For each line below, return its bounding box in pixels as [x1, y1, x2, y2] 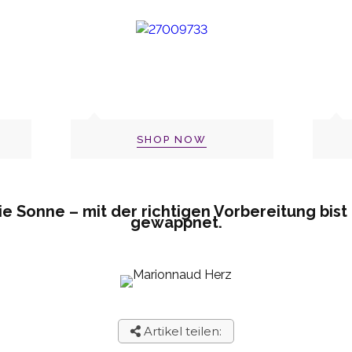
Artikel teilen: [141, 323, 222, 339]
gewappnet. [130, 212, 222, 232]
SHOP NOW [137, 133, 207, 145]
